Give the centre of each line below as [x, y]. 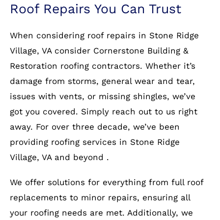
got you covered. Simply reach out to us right [103, 112]
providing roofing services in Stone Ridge [95, 142]
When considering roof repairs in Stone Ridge [104, 36]
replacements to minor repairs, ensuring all [100, 198]
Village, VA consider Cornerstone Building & [99, 51]
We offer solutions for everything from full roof [106, 182]
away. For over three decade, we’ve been [95, 127]
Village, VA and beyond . [59, 157]
